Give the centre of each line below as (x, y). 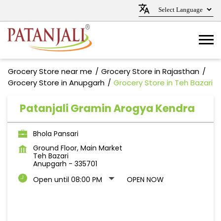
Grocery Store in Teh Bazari (163, 83)
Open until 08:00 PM (68, 180)
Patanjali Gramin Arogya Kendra (107, 108)
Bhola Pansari (56, 134)
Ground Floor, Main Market (78, 148)
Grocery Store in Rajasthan (150, 71)
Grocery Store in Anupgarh (56, 83)
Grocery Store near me (50, 71)
